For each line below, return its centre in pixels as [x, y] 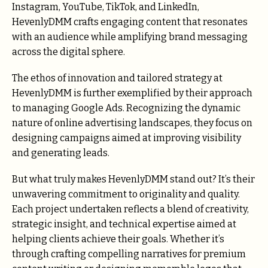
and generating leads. [61, 153]
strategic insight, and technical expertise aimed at [124, 224]
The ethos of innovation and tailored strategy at [117, 78]
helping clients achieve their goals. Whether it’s [118, 239]
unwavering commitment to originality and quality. [126, 194]
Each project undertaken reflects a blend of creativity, [130, 209]
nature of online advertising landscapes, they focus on [132, 123]
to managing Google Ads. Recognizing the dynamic [126, 108]
